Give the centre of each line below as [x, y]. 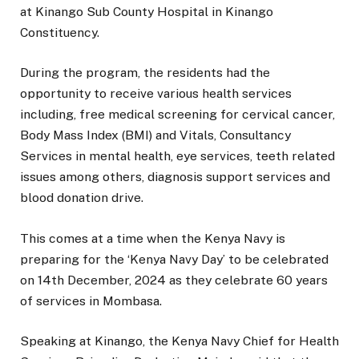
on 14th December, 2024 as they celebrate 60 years [174, 280]
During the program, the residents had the [145, 73]
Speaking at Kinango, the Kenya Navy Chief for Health [179, 341]
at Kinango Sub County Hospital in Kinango [147, 12]
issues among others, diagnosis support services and [175, 177]
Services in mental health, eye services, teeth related [177, 156]
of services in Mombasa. [91, 301]
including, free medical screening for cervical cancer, [177, 115]
